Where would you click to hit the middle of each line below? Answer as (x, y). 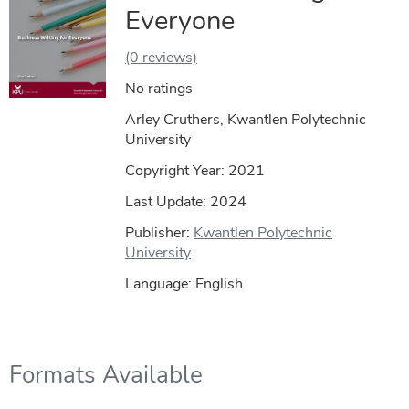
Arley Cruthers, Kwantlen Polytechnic (246, 119)
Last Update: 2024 (186, 201)
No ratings (159, 88)
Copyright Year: (177, 170)
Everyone (180, 20)
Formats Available (106, 374)
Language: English (184, 283)
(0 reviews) (162, 57)
